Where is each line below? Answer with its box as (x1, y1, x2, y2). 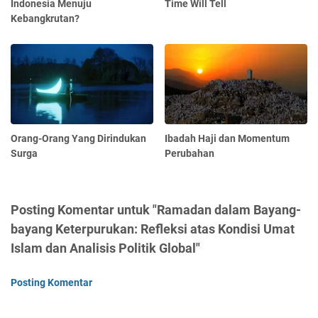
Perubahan (165, 148, 215, 160)
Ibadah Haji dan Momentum (165, 133, 290, 145)
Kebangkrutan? (11, 13, 79, 25)
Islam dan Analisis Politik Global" (11, 241, 200, 256)
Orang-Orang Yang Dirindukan (11, 133, 146, 145)
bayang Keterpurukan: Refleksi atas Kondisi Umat (11, 221, 295, 237)
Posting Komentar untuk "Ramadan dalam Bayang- (11, 202, 301, 218)
